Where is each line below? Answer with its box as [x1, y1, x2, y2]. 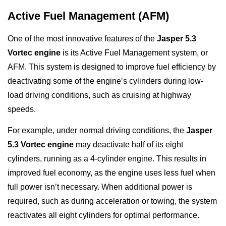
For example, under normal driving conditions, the [8, 126, 186, 135]
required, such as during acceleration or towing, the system [8, 197, 217, 206]
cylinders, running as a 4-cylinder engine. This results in [8, 154, 206, 163]
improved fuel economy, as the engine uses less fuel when [8, 168, 215, 178]
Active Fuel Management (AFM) [8, 9, 169, 22]
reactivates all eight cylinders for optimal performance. [8, 211, 199, 220]
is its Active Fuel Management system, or [61, 48, 208, 57]
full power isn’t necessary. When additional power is [8, 183, 192, 192]
